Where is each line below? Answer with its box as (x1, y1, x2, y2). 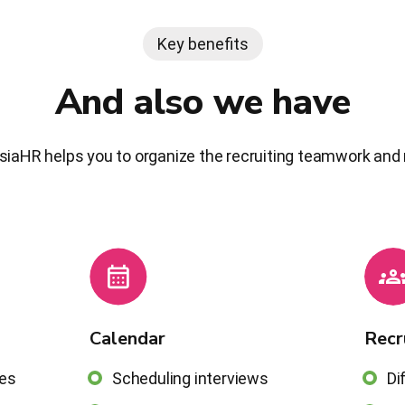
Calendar (89, 325, 166, 351)
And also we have (54, 77, 351, 127)
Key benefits (156, 33, 249, 53)
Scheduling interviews (112, 368, 268, 388)
